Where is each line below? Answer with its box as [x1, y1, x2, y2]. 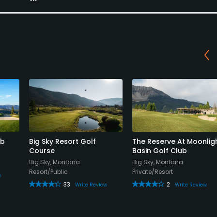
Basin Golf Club [132, 145, 187, 155]
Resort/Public [29, 167, 68, 176]
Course [29, 145, 55, 155]
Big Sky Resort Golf [29, 136, 96, 146]
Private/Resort [132, 167, 173, 176]
